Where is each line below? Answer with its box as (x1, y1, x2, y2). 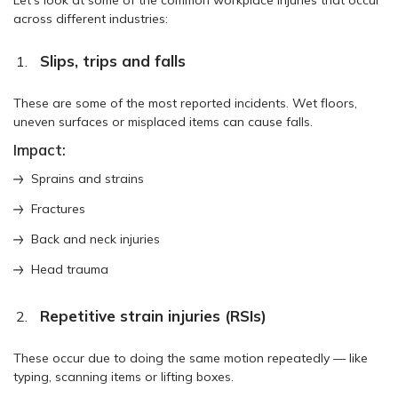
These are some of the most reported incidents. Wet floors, (13, 94, 357, 111)
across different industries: (13, 10, 168, 27)
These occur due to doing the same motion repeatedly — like (13, 349, 368, 366)
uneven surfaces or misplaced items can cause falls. (13, 113, 313, 130)
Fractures (31, 200, 85, 217)
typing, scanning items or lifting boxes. (13, 368, 234, 385)
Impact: (13, 139, 66, 159)
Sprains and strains (31, 170, 144, 187)
